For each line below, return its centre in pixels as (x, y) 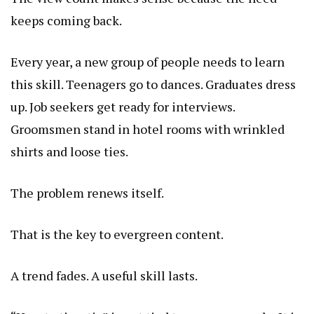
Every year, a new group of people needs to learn (148, 61)
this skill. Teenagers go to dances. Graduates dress (153, 84)
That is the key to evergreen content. (117, 234)
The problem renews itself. (87, 192)
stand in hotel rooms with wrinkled (183, 129)
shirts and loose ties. (69, 151)
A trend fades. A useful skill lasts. (104, 275)
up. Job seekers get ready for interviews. (123, 106)
